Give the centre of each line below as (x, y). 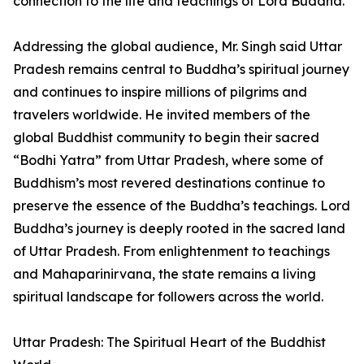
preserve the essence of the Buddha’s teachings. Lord (182, 206)
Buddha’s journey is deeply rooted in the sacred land (179, 229)
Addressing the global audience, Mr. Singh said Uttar (178, 47)
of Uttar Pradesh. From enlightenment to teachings (171, 251)
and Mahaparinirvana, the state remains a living (165, 274)
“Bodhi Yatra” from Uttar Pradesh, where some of (168, 160)
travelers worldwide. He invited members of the (162, 115)
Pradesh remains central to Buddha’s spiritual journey (181, 69)
